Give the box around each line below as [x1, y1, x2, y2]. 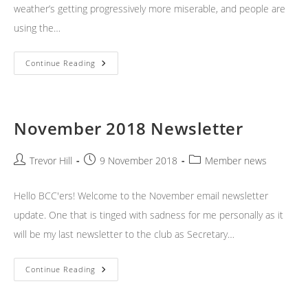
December [95, 56, 148, 70]
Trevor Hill [30, 154, 72, 168]
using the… [14, 21, 60, 35]
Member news [205, 154, 267, 168]
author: [13, 168, 47, 181]
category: [188, 168, 230, 181]
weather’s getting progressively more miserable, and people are [14, 2, 285, 16]
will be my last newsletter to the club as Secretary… [14, 228, 234, 241]
